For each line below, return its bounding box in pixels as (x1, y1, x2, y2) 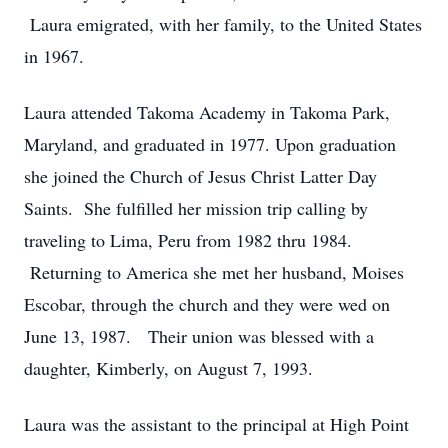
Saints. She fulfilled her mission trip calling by (24, 196, 368, 220)
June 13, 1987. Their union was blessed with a (24, 324, 374, 348)
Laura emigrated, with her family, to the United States (24, 12, 422, 36)
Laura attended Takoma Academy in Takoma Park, (24, 100, 390, 124)
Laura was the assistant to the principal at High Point (24, 412, 409, 436)
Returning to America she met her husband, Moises (24, 260, 404, 284)
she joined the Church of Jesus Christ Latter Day (24, 164, 377, 188)
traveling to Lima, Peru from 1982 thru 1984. (24, 228, 352, 252)
